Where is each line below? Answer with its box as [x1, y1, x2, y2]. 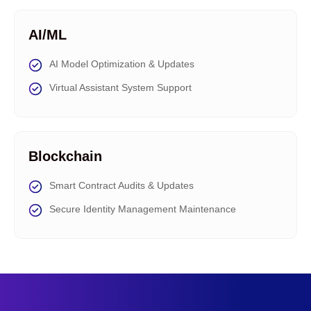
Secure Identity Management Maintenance [49, 203, 236, 215]
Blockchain [28, 149, 102, 164]
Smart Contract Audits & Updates [49, 180, 194, 191]
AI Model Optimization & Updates [49, 58, 194, 69]
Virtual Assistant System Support [49, 82, 192, 93]
